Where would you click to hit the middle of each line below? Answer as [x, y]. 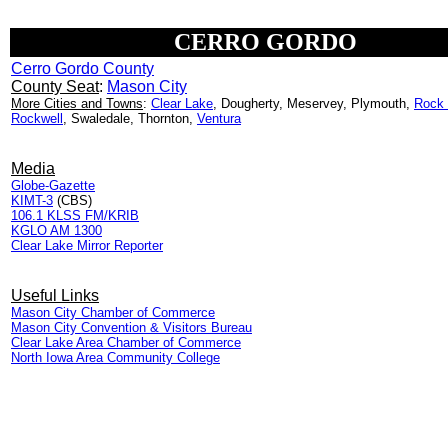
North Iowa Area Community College [115, 357]
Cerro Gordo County [82, 68]
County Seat [55, 86]
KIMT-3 [32, 200]
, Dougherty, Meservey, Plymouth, [313, 103]
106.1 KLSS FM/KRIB [75, 215]
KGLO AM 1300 [56, 230]
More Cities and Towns [77, 103]
